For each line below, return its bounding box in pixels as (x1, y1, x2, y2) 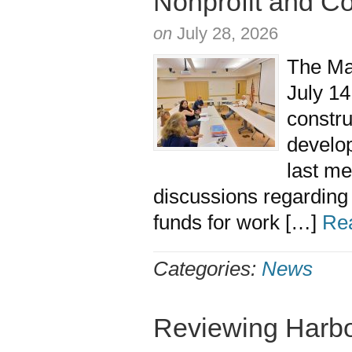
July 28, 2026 (177, 24, 278, 43)
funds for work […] (153, 211, 322, 234)
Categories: (153, 257, 262, 280)
